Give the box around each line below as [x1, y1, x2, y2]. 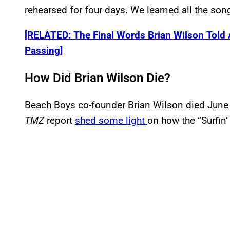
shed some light [75, 114, 147, 126]
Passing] [25, 44, 63, 56]
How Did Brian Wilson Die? [25, 70, 170, 85]
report [47, 114, 75, 126]
